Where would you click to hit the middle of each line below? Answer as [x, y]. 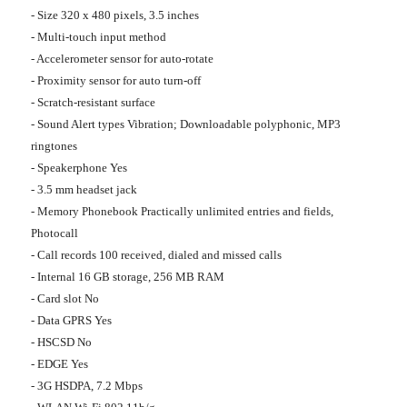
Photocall [55, 233]
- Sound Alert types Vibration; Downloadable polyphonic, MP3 [186, 124]
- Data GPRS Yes [71, 321]
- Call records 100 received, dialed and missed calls [156, 255]
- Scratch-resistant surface [93, 103]
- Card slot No [65, 299]
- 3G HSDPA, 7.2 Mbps [87, 386]
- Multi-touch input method [99, 37]
